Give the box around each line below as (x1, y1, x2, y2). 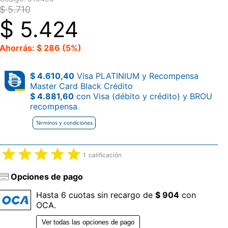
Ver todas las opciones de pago (41, 218, 134, 226)
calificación (88, 151, 122, 159)
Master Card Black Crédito (30, 81, 133, 91)
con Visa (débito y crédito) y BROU (73, 91, 212, 101)
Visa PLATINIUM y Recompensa (74, 71, 198, 81)
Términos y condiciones (35, 120, 93, 126)
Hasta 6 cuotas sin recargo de (36, 190, 155, 201)
